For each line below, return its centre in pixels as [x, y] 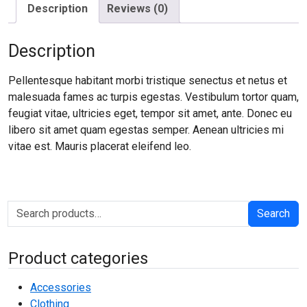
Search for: [33, 208]
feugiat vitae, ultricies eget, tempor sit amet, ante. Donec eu [150, 113]
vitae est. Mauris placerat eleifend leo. [100, 146]
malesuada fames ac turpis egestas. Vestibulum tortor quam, [153, 97]
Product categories [78, 259]
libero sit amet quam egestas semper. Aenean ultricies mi [146, 130]
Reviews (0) [137, 9]
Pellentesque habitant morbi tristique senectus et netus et [148, 80]
